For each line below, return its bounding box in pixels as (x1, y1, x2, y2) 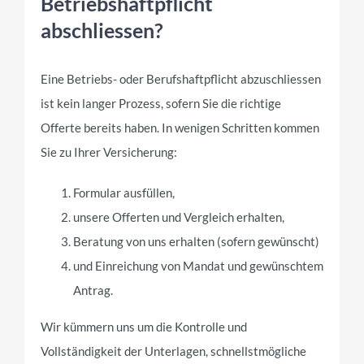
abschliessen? (41, 18, 163, 43)
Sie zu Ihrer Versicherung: (41, 144, 177, 159)
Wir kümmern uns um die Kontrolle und (41, 318, 247, 334)
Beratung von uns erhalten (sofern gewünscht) (73, 233, 319, 249)
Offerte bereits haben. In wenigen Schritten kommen (41, 119, 319, 135)
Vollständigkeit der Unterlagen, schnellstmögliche (41, 343, 306, 358)
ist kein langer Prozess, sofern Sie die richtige (41, 95, 281, 110)
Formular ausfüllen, (73, 184, 175, 200)
